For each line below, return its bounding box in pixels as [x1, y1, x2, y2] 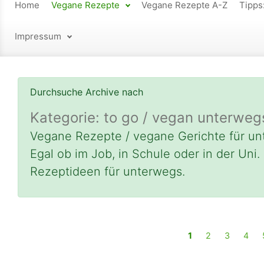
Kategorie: [30, 109, 104, 127]
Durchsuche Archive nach [30, 86, 143, 98]
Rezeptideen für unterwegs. [30, 164, 185, 179]
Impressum [15, 31, 61, 42]
